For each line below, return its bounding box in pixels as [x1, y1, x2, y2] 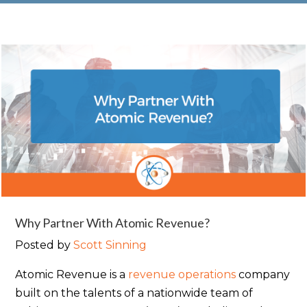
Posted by [15, 238, 74, 251]
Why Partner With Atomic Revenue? [15, 214, 210, 230]
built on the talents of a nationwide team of [15, 286, 254, 299]
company [236, 267, 291, 281]
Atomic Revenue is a [15, 267, 129, 281]
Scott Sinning [73, 238, 147, 251]
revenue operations [128, 267, 236, 281]
